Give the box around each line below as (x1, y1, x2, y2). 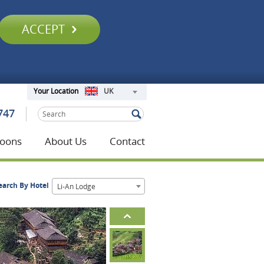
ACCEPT (21, 21, 68, 37)
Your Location (33, 86, 78, 97)
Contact (110, 134, 145, 148)
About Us (45, 134, 87, 148)
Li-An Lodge (57, 181, 95, 192)
